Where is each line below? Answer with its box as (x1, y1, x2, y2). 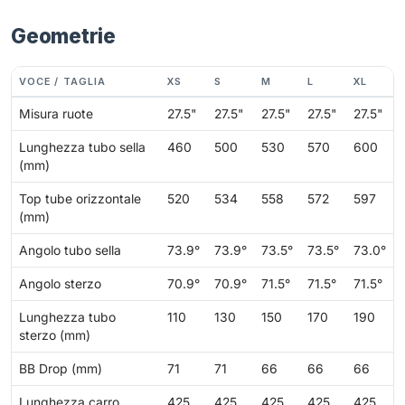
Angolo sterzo (19, 276, 101, 291)
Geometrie (11, 24, 116, 49)
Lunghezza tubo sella (19, 139, 146, 155)
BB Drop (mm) (19, 361, 102, 376)
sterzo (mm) (19, 327, 90, 343)
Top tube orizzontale (19, 191, 141, 206)
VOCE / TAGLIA (19, 74, 107, 88)
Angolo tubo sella (19, 242, 121, 258)
